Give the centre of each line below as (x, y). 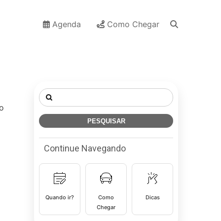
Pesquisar (56, 93)
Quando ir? (60, 197)
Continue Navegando (85, 148)
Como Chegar (132, 24)
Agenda (65, 24)
